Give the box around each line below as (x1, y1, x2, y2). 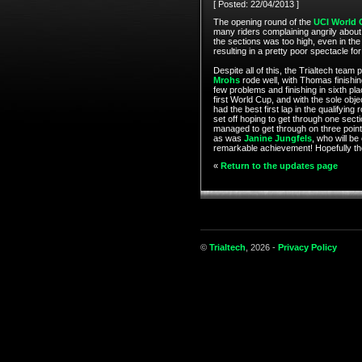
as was (213, 133, 244, 143)
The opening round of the (213, 17, 314, 27)
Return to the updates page (220, 161, 338, 170)
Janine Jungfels (243, 133, 312, 143)
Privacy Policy (277, 242, 337, 252)
